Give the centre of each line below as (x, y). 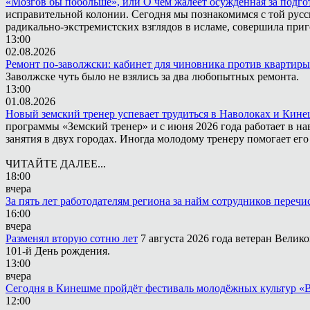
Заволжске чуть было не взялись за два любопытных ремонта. (152, 76)
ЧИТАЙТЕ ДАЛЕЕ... (56, 164)
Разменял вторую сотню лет (72, 238)
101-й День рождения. (58, 251)
